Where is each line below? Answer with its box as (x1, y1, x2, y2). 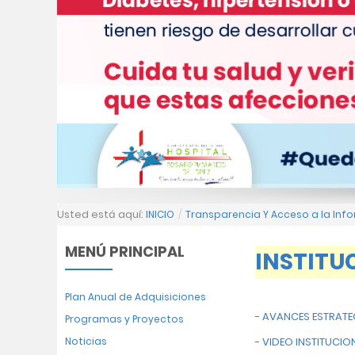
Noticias (65, 334, 107, 348)
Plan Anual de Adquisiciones (65, 290, 206, 303)
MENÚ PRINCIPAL (65, 242, 185, 261)
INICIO (146, 208, 174, 221)
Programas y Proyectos (65, 312, 184, 326)
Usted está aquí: (57, 207, 146, 222)
